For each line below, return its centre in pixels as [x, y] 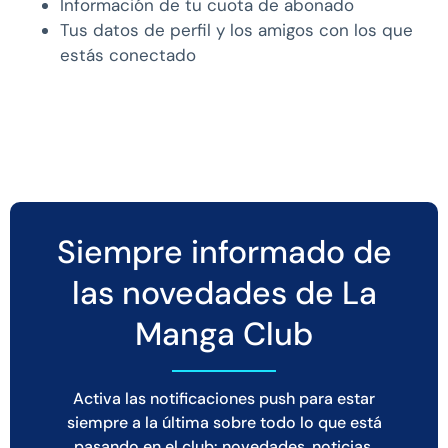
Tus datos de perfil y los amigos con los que [236, 29]
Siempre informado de [224, 251]
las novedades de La [224, 292]
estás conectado [128, 54]
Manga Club [224, 333]
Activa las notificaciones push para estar [224, 398]
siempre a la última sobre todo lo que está [224, 422]
